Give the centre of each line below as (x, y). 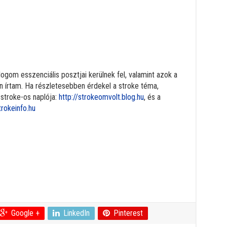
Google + (25, 213)
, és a (152, 97)
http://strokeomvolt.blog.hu (101, 97)
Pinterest (128, 213)
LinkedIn (76, 213)
